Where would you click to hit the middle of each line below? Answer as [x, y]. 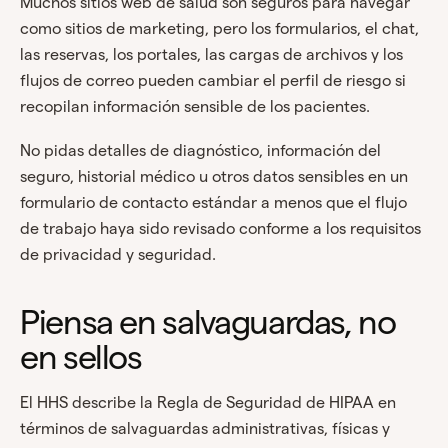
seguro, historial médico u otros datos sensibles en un [214, 177]
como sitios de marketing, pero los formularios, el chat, [219, 29]
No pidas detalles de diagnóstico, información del [200, 151]
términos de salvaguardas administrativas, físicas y [205, 429]
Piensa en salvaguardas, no [208, 322]
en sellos [81, 357]
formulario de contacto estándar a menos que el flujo [213, 203]
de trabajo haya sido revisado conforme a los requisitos [220, 229]
